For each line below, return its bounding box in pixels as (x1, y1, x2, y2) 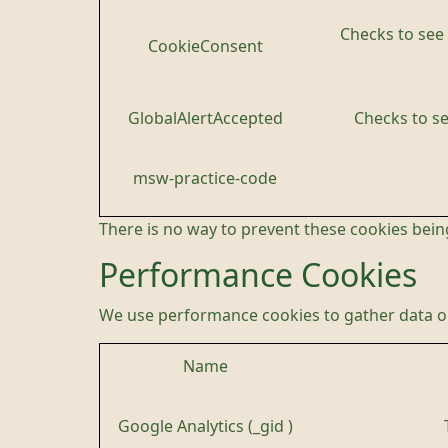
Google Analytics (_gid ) (117, 418, 293, 434)
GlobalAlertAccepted (127, 110, 283, 126)
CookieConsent (147, 38, 263, 54)
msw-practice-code (133, 170, 277, 186)
